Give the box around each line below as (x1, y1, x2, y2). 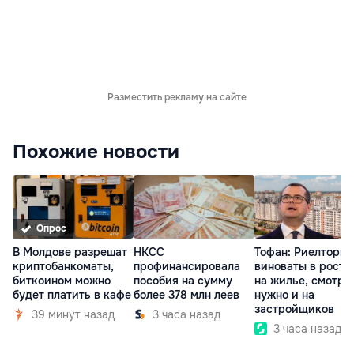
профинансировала (134, 259, 240, 274)
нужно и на (254, 288, 314, 303)
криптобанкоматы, (13, 259, 114, 274)
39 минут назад (32, 307, 115, 322)
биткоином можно (13, 273, 111, 288)
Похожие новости (13, 140, 179, 164)
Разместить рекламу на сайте (107, 91, 247, 104)
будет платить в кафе (13, 288, 131, 303)
